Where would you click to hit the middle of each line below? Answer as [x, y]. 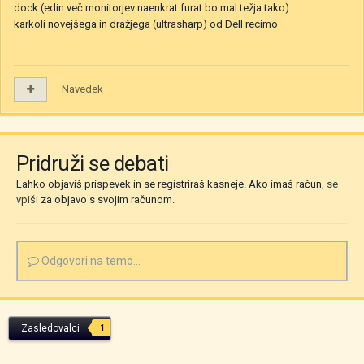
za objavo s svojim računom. [106, 200]
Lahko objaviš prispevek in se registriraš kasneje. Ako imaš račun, [171, 184]
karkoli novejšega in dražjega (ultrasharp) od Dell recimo [146, 24]
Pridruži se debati [93, 164]
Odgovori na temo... [90, 261]
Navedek [82, 89]
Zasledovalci [50, 329]
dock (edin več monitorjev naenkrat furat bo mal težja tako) [152, 8]
